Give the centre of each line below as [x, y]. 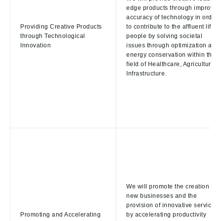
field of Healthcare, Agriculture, [171, 64]
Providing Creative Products [61, 27]
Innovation [36, 46]
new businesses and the [162, 196]
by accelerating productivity [166, 215]
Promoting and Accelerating [60, 215]
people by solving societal [164, 36]
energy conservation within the [171, 55]
